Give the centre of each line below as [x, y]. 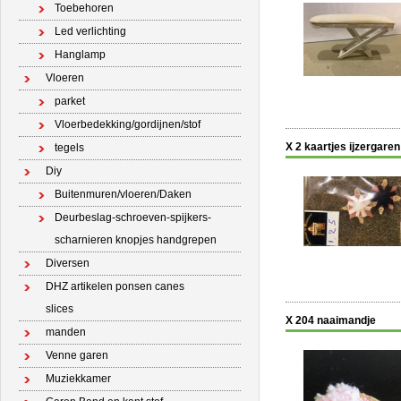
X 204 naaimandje [331, 320]
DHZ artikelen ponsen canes [115, 286]
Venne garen [77, 355]
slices [60, 309]
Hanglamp [80, 55]
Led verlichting [90, 31]
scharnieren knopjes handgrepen [136, 240]
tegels [69, 148]
